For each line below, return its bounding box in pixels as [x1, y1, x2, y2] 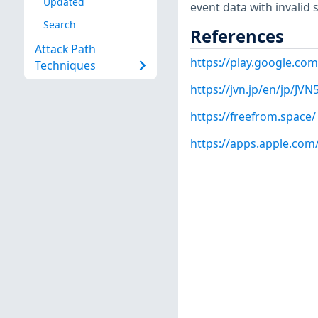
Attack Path [34, 41, 96, 57]
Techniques [34, 57, 96, 74]
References [190, 24, 284, 48]
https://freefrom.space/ [190, 109, 316, 125]
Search [43, 17, 76, 31]
